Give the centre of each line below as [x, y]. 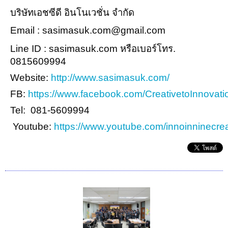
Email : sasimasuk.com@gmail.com [88, 30]
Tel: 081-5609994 [50, 110]
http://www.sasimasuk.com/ [111, 77]
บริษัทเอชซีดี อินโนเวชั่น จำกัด [72, 12]
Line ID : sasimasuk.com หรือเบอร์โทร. [93, 48]
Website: [31, 77]
